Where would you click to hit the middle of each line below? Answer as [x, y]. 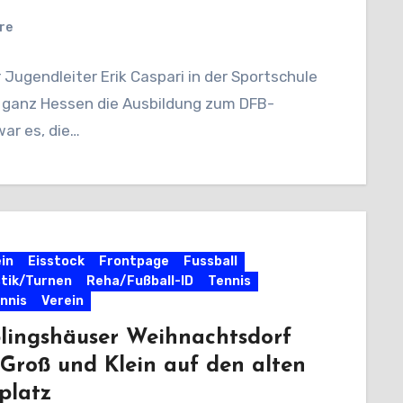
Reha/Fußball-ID [139, 281]
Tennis [229, 281]
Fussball [210, 261]
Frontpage [134, 261]
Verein [62, 300]
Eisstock [56, 261]
